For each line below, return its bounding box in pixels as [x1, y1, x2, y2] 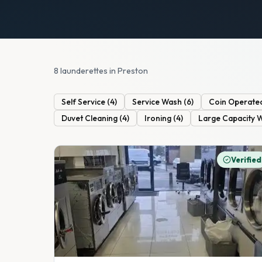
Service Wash [132, 96, 182, 108]
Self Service [61, 96, 105, 108]
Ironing [144, 113, 171, 124]
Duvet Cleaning [61, 113, 118, 124]
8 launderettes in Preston [54, 65, 148, 76]
